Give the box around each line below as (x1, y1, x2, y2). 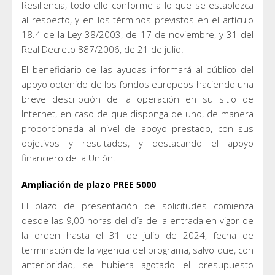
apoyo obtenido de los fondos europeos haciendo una (21, 77, 254, 90)
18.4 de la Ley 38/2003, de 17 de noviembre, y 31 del (21, 28, 254, 41)
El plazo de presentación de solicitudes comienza (21, 199, 254, 212)
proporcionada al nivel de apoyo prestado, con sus (21, 122, 254, 134)
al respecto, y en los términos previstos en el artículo (21, 13, 254, 26)
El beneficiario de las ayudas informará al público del (21, 63, 254, 76)
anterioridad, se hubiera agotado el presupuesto (21, 258, 254, 271)
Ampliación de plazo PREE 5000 (21, 178, 156, 190)
